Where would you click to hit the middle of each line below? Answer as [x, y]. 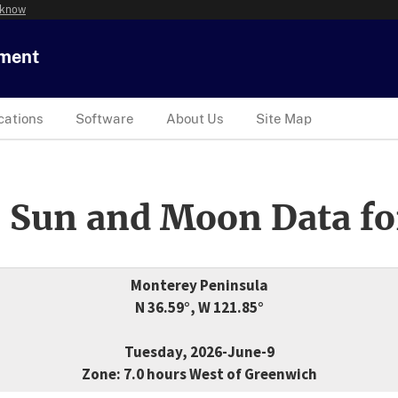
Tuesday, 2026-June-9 [199, 352]
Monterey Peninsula [199, 286]
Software [105, 118]
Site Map [284, 118]
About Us [195, 118]
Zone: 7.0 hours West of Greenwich [199, 374]
